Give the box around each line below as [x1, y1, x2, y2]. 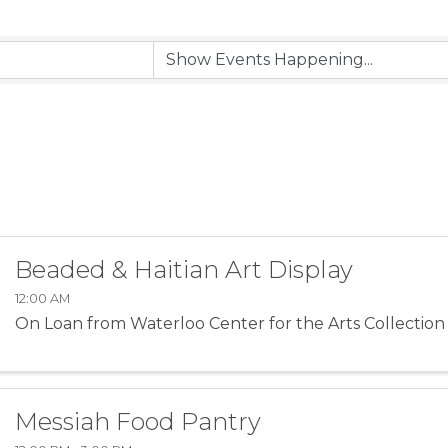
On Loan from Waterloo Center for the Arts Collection [15, 313, 446, 333]
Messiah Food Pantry [15, 406, 262, 436]
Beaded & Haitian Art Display [15, 255, 354, 284]
